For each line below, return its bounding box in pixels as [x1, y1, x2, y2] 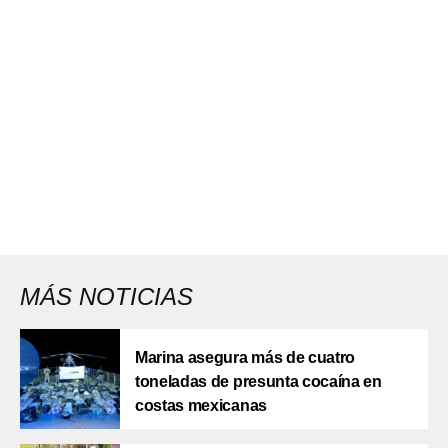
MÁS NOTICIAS [20, 282, 193, 310]
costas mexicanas [135, 396, 267, 414]
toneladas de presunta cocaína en [135, 372, 382, 390]
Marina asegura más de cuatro [135, 348, 356, 366]
